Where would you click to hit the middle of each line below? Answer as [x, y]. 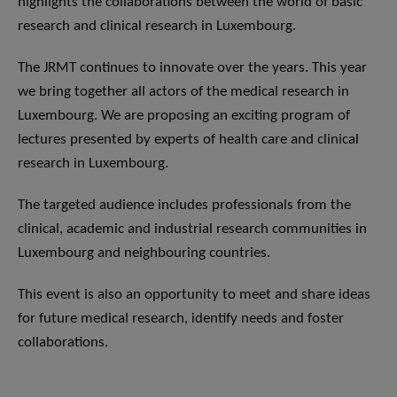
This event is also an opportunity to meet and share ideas [194, 295]
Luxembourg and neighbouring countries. [144, 253]
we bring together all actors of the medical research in [183, 92]
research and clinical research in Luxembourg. [157, 27]
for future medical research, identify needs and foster [181, 319]
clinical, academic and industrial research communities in [192, 230]
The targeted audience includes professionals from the [184, 206]
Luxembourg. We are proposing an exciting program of [184, 116]
